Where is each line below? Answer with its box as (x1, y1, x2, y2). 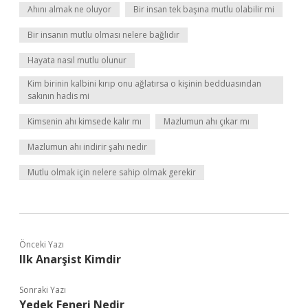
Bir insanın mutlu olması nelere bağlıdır (27, 29, 179, 41)
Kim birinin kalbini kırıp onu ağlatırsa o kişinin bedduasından (27, 78, 261, 89)
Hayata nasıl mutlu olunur (27, 54, 126, 66)
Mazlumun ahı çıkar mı (164, 115, 250, 127)
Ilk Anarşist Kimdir (19, 252, 121, 267)
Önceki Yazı (19, 239, 64, 250)
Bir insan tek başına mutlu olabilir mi (133, 3, 274, 15)
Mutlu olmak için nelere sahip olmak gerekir (27, 166, 196, 178)
